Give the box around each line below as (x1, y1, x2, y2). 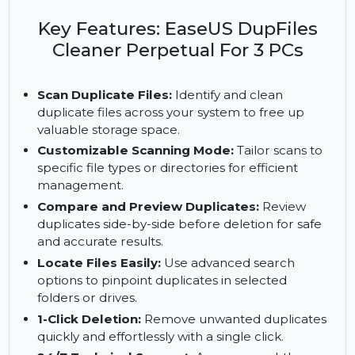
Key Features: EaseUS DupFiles (40, 74, 334, 98)
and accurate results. (39, 302, 172, 319)
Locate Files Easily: (39, 324, 173, 341)
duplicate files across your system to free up (39, 166, 320, 182)
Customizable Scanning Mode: (39, 206, 246, 223)
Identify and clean (181, 147, 298, 164)
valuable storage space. (39, 184, 189, 200)
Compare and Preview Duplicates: (39, 265, 277, 281)
